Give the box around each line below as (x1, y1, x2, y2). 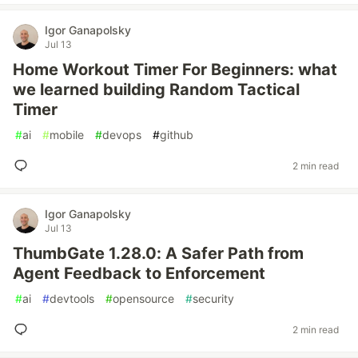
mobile (50, 128, 84, 141)
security (193, 292, 234, 305)
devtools (50, 292, 94, 305)
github (160, 128, 193, 141)
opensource (113, 292, 174, 305)
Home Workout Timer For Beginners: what (13, 60, 337, 79)
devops (102, 128, 141, 141)
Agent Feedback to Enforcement (13, 264, 265, 283)
